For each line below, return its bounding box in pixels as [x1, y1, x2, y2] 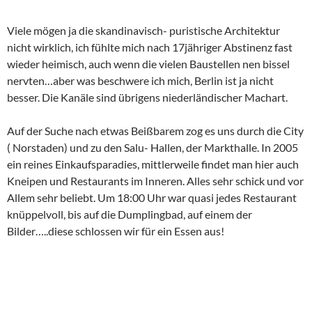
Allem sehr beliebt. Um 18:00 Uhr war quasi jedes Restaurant [7, 191, 297, 204]
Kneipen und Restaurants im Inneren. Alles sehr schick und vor [7, 174, 304, 187]
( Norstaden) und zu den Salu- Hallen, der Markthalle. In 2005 [7, 141, 298, 154]
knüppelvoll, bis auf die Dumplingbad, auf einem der [7, 208, 252, 221]
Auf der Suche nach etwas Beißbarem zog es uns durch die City [7, 124, 304, 137]
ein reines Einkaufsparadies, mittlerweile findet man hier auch [7, 157, 299, 171]
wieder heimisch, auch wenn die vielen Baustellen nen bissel [7, 57, 290, 70]
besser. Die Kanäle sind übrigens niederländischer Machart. [7, 91, 288, 104]
